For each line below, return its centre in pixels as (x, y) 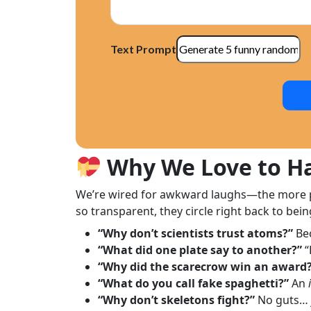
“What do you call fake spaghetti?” (194, 283)
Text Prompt (144, 49)
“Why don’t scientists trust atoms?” (196, 233)
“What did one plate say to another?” (200, 250)
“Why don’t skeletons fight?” (177, 300)
